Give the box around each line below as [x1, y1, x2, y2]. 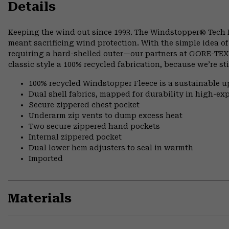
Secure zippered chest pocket [29, 100, 140, 109]
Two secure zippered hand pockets [29, 122, 160, 130]
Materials [8, 191, 72, 205]
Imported [29, 154, 63, 163]
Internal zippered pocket [29, 132, 122, 141]
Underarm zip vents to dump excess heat [29, 111, 182, 120]
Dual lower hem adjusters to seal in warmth [29, 143, 193, 152]
